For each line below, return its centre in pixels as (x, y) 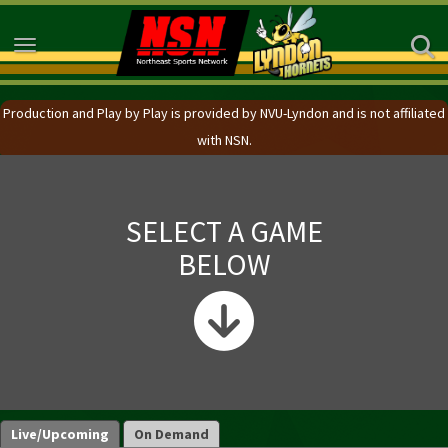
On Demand (171, 434)
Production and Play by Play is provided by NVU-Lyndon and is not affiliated (224, 113)
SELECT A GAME (224, 230)
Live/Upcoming (60, 434)
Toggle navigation (77, 47)
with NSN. (224, 140)
